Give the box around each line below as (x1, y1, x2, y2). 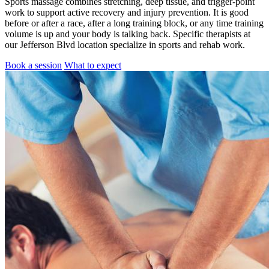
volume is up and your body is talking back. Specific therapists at (5, 28, 250, 39)
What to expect (64, 59, 121, 70)
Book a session (5, 59, 62, 70)
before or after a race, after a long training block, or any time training (5, 17, 264, 28)
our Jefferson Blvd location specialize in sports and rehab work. (5, 39, 245, 50)
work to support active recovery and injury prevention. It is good (5, 7, 249, 17)
